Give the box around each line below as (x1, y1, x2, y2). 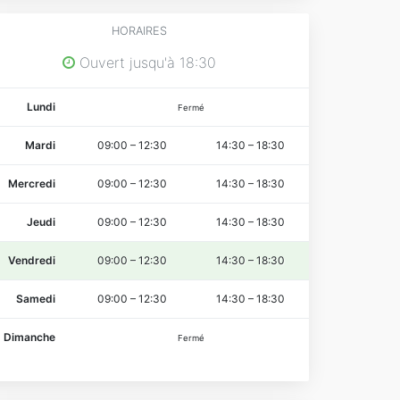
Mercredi (8, 176, 55, 190)
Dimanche (4, 329, 55, 344)
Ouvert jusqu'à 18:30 (75, 53, 216, 71)
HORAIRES (112, 23, 167, 37)
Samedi (16, 291, 55, 305)
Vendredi (8, 253, 55, 267)
